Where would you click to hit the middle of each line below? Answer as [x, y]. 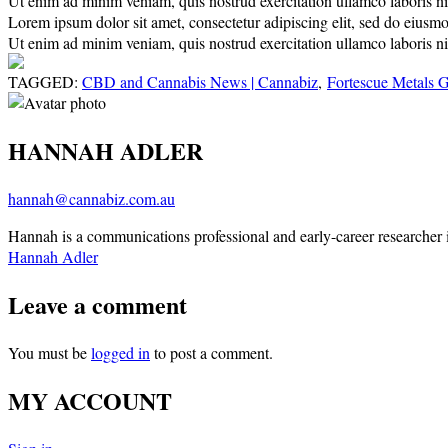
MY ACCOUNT [90, 400]
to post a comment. [211, 352]
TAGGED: [45, 82]
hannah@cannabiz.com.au [91, 199]
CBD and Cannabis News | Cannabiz [200, 82]
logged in [120, 352]
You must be [49, 352]
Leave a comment [97, 305]
